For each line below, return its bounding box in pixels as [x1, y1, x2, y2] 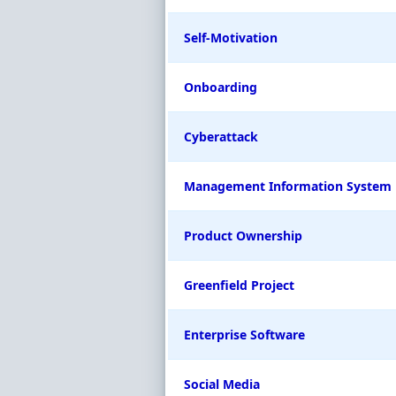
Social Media [184, 376, 260, 392]
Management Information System [184, 178, 392, 194]
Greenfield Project [184, 277, 294, 293]
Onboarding [184, 79, 257, 95]
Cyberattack [184, 128, 258, 145]
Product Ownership [184, 227, 302, 244]
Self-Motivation [184, 29, 278, 46]
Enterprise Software [184, 326, 305, 343]
